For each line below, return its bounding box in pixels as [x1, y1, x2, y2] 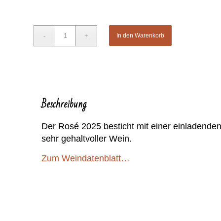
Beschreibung [41, 94, 87, 114]
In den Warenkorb [116, 32, 165, 39]
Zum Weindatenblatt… [41, 153, 130, 164]
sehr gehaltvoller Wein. [41, 134, 132, 144]
